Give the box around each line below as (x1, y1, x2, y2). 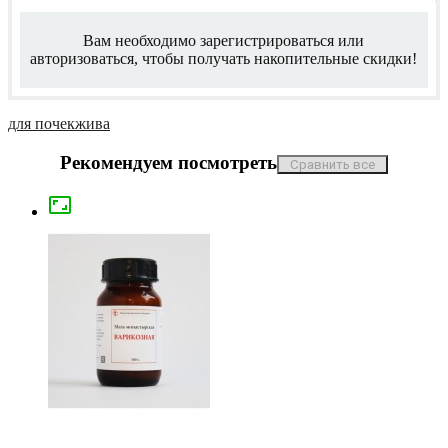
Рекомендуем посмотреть (59, 151, 277, 173)
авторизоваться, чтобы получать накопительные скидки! (30, 49, 418, 67)
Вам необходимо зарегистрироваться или (83, 31, 365, 49)
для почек (8, 115, 75, 133)
